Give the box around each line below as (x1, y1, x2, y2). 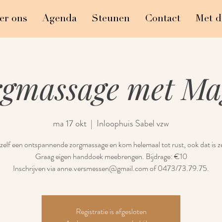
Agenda (42, 12, 77, 24)
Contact (145, 12, 180, 24)
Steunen (92, 12, 130, 24)
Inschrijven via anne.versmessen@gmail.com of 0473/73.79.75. (13, 163, 209, 174)
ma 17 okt (53, 117, 87, 130)
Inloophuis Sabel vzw (97, 117, 169, 130)
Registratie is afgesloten (75, 206, 147, 217)
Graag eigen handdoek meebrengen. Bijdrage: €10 (35, 151, 187, 162)
